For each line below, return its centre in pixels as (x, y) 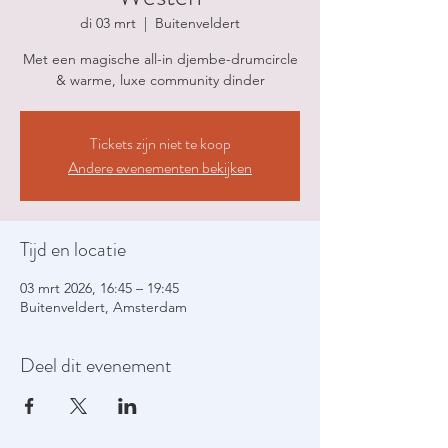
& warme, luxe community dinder (160, 80)
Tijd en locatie (73, 249)
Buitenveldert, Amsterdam (103, 307)
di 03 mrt (108, 23)
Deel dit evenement (96, 365)
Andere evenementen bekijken (160, 167)
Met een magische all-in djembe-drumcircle (160, 59)
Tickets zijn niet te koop (160, 143)
